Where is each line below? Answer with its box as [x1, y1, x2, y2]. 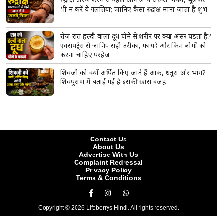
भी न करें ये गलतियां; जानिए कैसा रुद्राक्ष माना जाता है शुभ [60, 4, 207, 14]
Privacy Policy [85, 166, 132, 174]
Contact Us [90, 135, 127, 143]
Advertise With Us [79, 150, 138, 158]
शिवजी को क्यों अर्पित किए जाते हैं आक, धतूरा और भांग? [60, 67, 206, 77]
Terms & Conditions [76, 173, 141, 182]
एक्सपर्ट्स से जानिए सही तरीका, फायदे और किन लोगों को [60, 40, 206, 50]
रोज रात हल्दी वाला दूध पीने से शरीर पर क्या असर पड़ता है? [60, 31, 211, 41]
